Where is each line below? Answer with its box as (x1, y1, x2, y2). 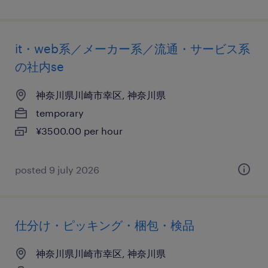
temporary (36, 107, 84, 118)
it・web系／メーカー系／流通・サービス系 (15, 41, 250, 56)
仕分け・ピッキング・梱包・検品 (15, 218, 194, 232)
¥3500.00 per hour (36, 125, 123, 136)
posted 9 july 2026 (15, 164, 99, 175)
